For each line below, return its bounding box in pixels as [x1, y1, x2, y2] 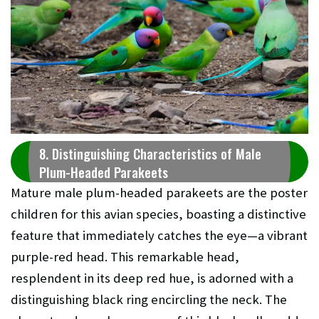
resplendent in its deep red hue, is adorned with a [11, 270, 293, 287]
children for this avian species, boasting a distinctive [11, 206, 306, 223]
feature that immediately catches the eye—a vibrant [11, 227, 308, 244]
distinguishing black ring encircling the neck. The [11, 291, 287, 308]
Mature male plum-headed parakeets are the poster [11, 184, 308, 202]
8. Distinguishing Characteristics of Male [39, 144, 261, 164]
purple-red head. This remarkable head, [11, 249, 239, 266]
